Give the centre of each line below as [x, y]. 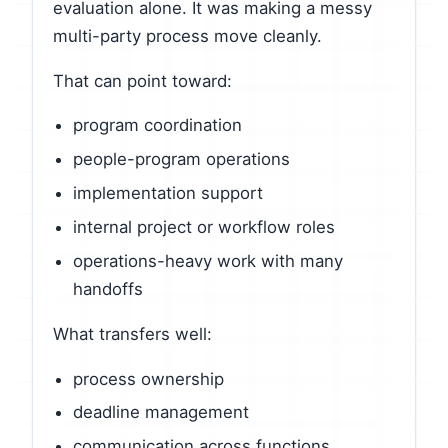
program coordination [157, 125]
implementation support [168, 193]
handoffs [108, 288]
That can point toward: [142, 80]
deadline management [161, 412]
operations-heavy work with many [208, 260]
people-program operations [181, 159]
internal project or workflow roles [204, 227]
